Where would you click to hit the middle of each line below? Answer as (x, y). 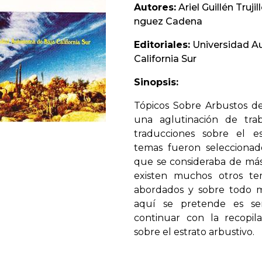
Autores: (155, 8)
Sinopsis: (156, 82)
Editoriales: (162, 45)
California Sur (165, 59)
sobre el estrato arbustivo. (194, 232)
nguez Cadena (168, 22)
